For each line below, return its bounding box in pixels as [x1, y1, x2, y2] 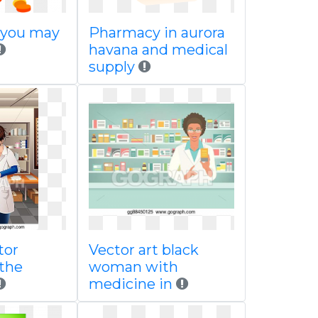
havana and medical [88, 41, 228, 58]
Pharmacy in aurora [88, 24, 225, 41]
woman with [88, 258, 178, 275]
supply [88, 58, 135, 75]
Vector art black [88, 241, 199, 258]
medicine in [88, 275, 172, 292]
